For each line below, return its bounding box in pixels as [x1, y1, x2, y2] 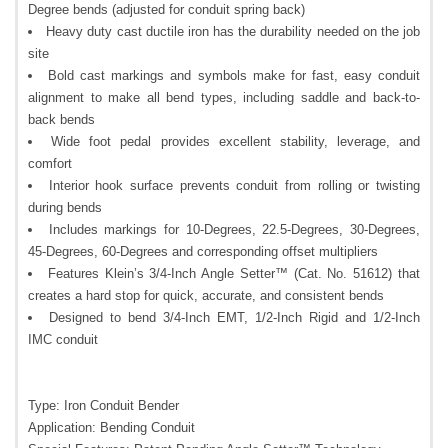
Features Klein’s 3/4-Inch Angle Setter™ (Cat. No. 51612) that [47, 266, 421, 282]
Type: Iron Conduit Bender [28, 398, 179, 414]
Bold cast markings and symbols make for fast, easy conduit [48, 68, 421, 84]
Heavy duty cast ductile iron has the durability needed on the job [46, 24, 421, 40]
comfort [28, 156, 72, 172]
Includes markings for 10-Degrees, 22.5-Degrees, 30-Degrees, [48, 222, 421, 238]
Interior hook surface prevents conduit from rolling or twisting [48, 178, 421, 194]
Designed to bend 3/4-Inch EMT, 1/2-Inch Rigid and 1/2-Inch [49, 310, 420, 326]
